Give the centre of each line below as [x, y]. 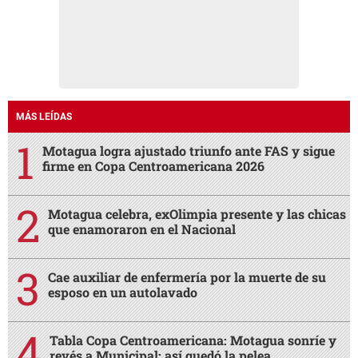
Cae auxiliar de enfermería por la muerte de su [187, 276]
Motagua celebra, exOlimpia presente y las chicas [197, 213]
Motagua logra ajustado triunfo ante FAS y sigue [189, 150]
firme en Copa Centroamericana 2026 [153, 165]
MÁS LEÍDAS [44, 116]
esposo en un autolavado [123, 292]
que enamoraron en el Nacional [142, 229]
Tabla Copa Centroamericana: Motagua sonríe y [193, 340]
